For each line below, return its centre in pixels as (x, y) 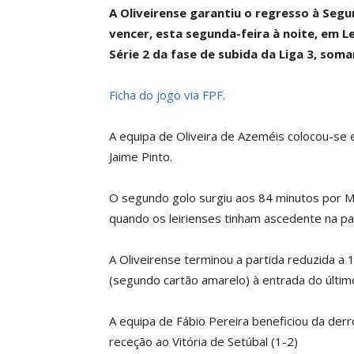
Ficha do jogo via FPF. (167, 95)
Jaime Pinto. (141, 156)
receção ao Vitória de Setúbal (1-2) (203, 341)
